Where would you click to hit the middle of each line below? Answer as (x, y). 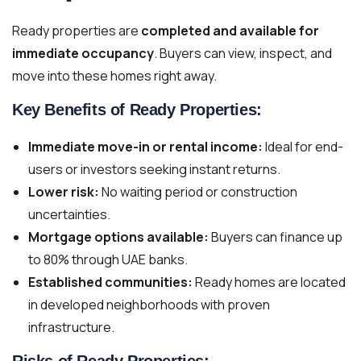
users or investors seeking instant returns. (154, 169)
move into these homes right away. (114, 75)
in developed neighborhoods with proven (149, 304)
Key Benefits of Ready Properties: (137, 109)
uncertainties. (69, 214)
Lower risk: (64, 191)
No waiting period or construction (198, 191)
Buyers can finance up (276, 237)
